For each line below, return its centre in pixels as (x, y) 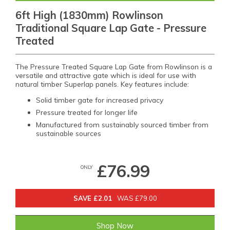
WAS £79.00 (137, 198)
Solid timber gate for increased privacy (100, 100)
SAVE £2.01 (92, 198)
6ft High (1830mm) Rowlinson (89, 15)
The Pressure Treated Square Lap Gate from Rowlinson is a (114, 66)
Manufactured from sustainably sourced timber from (122, 124)
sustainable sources (69, 133)
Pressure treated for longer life (88, 112)
